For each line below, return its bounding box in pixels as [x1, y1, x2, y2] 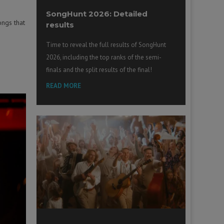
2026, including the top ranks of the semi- [46, 52, 162, 61]
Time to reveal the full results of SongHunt [46, 40, 166, 49]
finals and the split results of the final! [46, 65, 152, 74]
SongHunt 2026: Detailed [46, 8, 148, 18]
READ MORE [46, 81, 81, 90]
